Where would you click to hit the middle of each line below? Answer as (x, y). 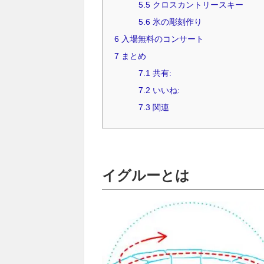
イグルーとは (146, 176)
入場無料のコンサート (161, 39)
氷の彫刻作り (176, 22)
